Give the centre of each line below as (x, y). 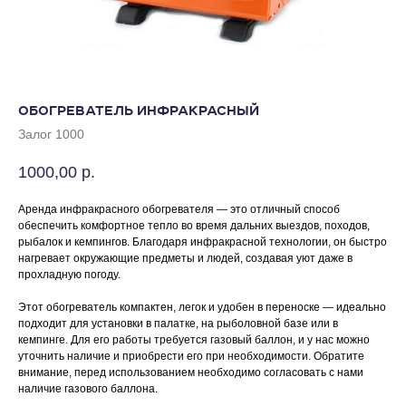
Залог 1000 (51, 134)
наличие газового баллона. (88, 389)
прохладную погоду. (69, 275)
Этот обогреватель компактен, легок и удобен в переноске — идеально (202, 308)
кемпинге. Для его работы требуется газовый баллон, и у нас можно (194, 340)
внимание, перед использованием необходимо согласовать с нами (191, 373)
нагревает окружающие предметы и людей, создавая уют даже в (185, 259)
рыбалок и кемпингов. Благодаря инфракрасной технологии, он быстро (203, 242)
